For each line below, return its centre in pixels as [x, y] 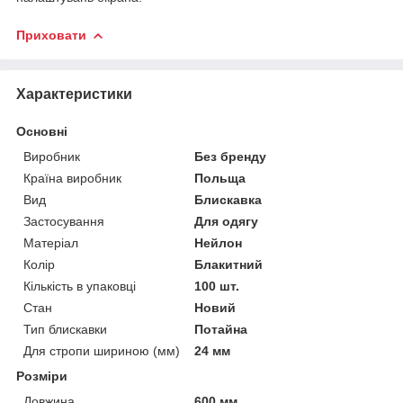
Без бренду [231, 156]
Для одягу [227, 221]
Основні [42, 131]
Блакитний [229, 264]
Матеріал [51, 242]
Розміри [42, 376]
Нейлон [219, 242]
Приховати [51, 35]
